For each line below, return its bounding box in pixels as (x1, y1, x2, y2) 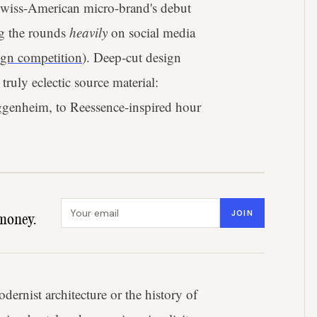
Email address (59, 198, 132, 213)
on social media (111, 23, 195, 41)
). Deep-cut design (82, 48, 181, 66)
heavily (69, 23, 111, 41)
